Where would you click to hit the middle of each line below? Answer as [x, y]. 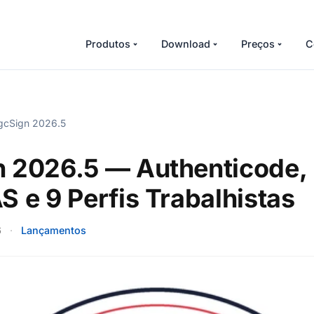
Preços [258, 44]
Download [186, 44]
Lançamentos [54, 230]
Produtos [108, 44]
